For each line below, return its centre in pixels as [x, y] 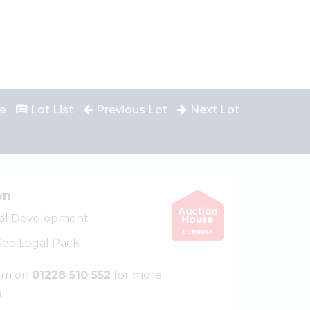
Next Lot [215, 110]
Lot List [52, 110]
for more [136, 275]
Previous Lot [132, 110]
